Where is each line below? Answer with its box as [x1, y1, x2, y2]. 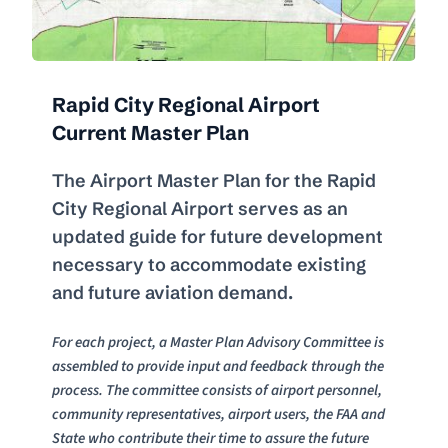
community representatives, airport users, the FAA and [52, 403, 386, 425]
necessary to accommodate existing [52, 252, 367, 276]
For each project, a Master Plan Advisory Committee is [52, 331, 385, 353]
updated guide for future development [52, 224, 384, 248]
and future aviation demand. [52, 280, 294, 304]
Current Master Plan [52, 119, 250, 145]
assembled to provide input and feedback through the [52, 355, 385, 377]
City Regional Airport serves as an [52, 196, 349, 220]
